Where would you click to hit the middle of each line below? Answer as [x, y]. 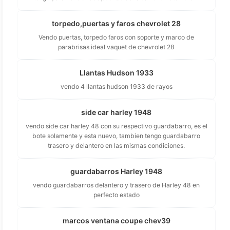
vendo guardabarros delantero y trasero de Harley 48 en [116, 185]
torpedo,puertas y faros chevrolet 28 [116, 23]
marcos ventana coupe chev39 [116, 220]
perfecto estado [116, 195]
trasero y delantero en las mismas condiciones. [116, 145]
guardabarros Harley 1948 [116, 171]
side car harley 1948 [116, 112]
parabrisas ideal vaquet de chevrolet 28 [116, 47]
